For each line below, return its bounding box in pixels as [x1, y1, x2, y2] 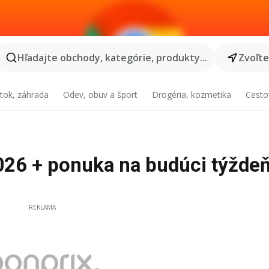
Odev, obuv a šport [63, 89, 138, 100]
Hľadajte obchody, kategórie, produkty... [17, 51, 207, 64]
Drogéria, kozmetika [151, 89, 231, 100]
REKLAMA [28, 203, 56, 211]
